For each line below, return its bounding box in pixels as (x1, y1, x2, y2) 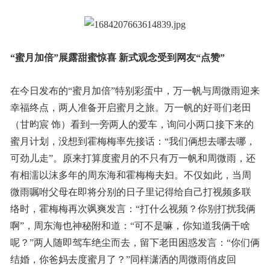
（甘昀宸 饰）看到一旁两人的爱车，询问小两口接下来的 (10, 119, 254, 130)
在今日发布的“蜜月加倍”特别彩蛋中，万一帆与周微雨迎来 (10, 85, 260, 96)
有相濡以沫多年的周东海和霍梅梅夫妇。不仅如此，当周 (10, 169, 251, 180)
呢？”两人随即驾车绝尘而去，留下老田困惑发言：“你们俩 (10, 237, 260, 248)
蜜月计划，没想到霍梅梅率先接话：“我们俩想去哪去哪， (10, 136, 256, 146)
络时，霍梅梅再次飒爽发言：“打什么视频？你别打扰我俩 (10, 203, 256, 214)
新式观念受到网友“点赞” (118, 52, 225, 63)
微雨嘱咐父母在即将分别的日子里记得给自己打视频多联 (10, 186, 251, 197)
